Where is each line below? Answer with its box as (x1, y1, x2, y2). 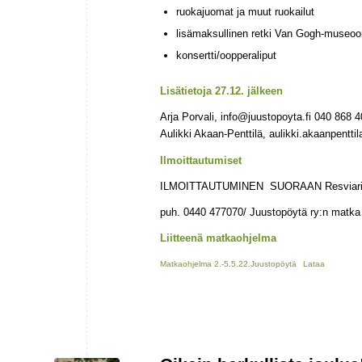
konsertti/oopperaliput (176, 49, 276, 62)
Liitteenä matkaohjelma (160, 231, 276, 244)
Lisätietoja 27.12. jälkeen (160, 85, 283, 98)
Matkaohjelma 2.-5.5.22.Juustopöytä (160, 259, 297, 268)
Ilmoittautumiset (160, 154, 242, 166)
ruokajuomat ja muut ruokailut (176, 6, 314, 19)
